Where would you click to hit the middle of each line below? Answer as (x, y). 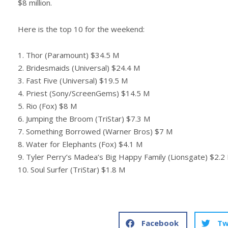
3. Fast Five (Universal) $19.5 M (73, 80)
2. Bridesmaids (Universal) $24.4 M (79, 67)
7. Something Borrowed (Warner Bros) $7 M (95, 131)
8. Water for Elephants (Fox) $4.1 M (80, 144)
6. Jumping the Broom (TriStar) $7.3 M (84, 118)
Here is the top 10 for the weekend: (81, 29)
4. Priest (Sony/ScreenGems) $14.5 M (84, 93)
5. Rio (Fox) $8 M (47, 106)
